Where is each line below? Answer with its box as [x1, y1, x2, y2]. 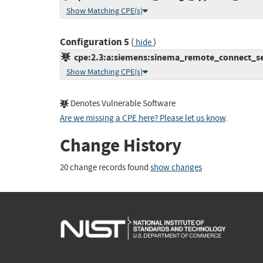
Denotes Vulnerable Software [69, 98, 176, 110]
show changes [150, 161, 202, 173]
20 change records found [60, 161, 150, 173]
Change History [60, 133, 181, 158]
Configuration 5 [60, 35, 129, 49]
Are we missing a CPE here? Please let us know [60, 113, 225, 124]
